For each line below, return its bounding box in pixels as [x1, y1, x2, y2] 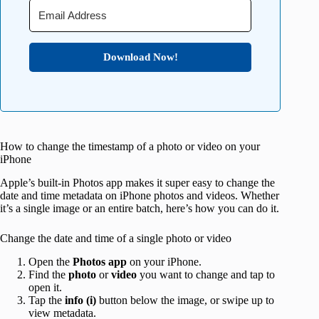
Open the [28, 256, 73, 268]
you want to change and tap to [137, 268, 275, 281]
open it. [28, 281, 62, 294]
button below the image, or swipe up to [96, 294, 274, 307]
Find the [28, 268, 68, 281]
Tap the [28, 294, 65, 307]
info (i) [65, 294, 96, 307]
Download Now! [103, 51, 178, 63]
